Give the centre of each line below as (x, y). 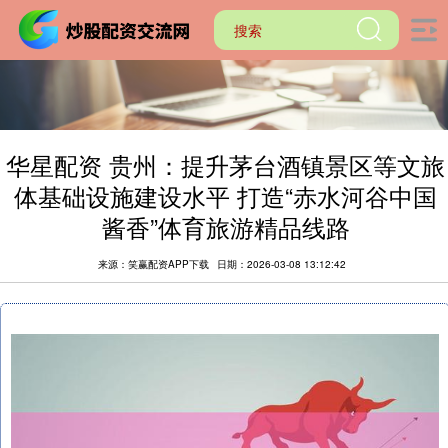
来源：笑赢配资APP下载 (154, 264)
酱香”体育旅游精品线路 (225, 227)
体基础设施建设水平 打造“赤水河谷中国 (226, 196)
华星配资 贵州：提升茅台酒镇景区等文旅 (226, 165)
